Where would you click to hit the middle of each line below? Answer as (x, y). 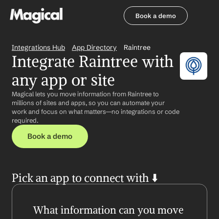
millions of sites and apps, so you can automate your (88, 103)
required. (25, 120)
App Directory (94, 47)
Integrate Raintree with (93, 62)
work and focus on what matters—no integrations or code (96, 111)
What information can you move (108, 210)
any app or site (63, 80)
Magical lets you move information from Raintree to (85, 94)
